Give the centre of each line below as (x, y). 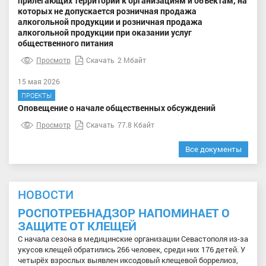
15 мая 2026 (39, 82)
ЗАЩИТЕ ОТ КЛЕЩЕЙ (77, 226)
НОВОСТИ (46, 194)
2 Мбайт (132, 60)
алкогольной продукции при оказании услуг (105, 33)
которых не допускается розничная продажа (107, 11)
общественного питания (66, 43)
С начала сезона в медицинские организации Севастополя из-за (133, 239)
